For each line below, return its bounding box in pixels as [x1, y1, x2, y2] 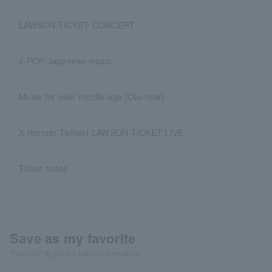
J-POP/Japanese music [19, 54, 112, 67]
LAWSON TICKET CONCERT [19, 18, 135, 31]
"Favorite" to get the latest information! [10, 247, 140, 258]
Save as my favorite [10, 228, 136, 248]
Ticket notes [19, 161, 68, 174]
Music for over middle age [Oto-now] [19, 90, 164, 103]
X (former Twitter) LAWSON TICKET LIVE [19, 126, 184, 138]
